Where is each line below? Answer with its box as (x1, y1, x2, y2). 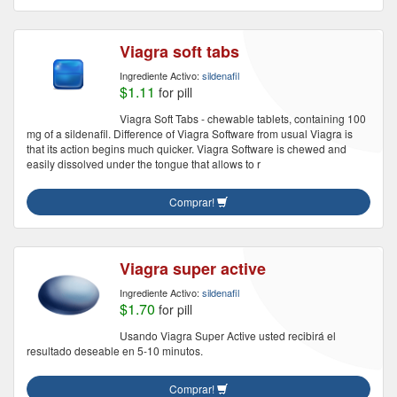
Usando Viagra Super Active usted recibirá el (120, 328, 336, 343)
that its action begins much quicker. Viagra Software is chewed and (27, 141, 346, 156)
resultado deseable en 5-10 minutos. (27, 343, 203, 358)
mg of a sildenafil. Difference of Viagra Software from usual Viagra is (27, 126, 353, 141)
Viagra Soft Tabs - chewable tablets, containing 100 (120, 111, 366, 126)
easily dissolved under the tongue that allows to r (27, 156, 261, 171)
